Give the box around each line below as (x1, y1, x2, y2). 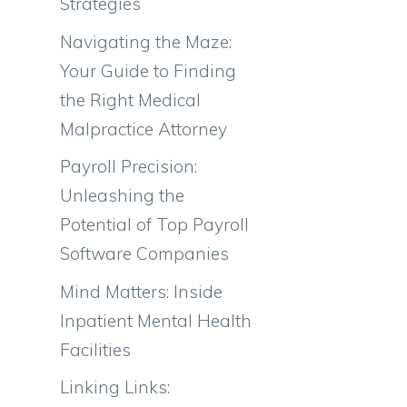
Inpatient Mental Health (60, 309, 252, 332)
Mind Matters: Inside (60, 280, 223, 303)
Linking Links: (60, 376, 170, 398)
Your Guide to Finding (60, 59, 236, 82)
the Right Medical (60, 88, 201, 111)
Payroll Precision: (60, 155, 197, 177)
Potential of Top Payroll (60, 213, 249, 235)
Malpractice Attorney (60, 117, 227, 140)
